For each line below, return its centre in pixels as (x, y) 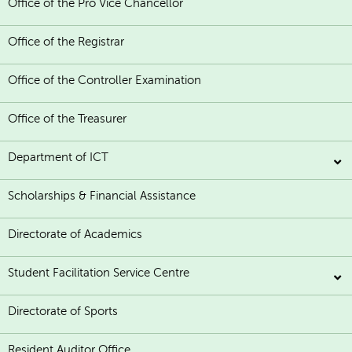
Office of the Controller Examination (104, 81)
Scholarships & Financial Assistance (102, 196)
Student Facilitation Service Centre (99, 273)
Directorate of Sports (63, 312)
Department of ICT (58, 158)
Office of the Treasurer (67, 119)
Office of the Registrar (66, 42)
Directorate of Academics (75, 235)
